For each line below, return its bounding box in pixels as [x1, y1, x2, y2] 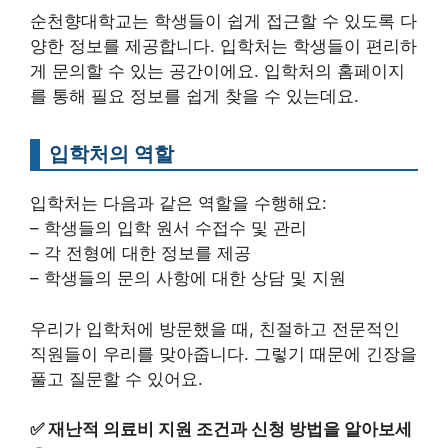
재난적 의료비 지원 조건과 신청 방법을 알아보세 [48, 419, 412, 440]
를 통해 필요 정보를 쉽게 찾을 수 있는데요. [30, 86, 359, 107]
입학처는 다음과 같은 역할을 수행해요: [30, 193, 327, 214]
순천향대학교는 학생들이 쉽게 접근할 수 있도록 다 [30, 11, 417, 32]
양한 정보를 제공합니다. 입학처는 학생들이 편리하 [30, 36, 417, 57]
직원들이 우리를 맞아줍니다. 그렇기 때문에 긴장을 [30, 343, 417, 364]
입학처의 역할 [49, 141, 174, 167]
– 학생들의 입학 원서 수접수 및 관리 [30, 218, 307, 239]
